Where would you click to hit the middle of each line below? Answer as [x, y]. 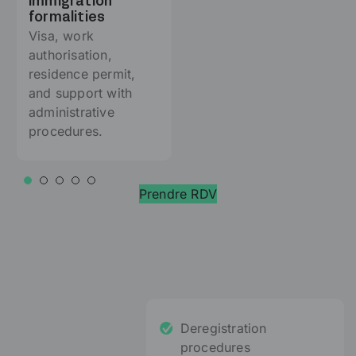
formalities [67, 17]
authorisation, [70, 54]
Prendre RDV [178, 193]
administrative [72, 112]
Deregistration [223, 328]
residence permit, [82, 74]
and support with [81, 93]
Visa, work [61, 35]
